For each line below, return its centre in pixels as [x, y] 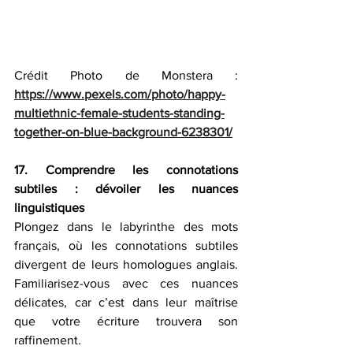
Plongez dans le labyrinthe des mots [126, 226]
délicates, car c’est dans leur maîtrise [126, 302]
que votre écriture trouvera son [126, 321]
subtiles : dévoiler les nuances [126, 188]
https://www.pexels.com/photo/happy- [120, 94]
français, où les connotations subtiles [126, 245]
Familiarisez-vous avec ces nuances [126, 283]
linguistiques [49, 207]
